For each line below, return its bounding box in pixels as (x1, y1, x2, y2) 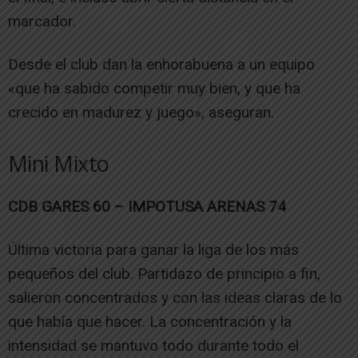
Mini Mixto (8, 149, 109, 179)
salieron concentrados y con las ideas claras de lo (8, 288, 342, 308)
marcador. (8, 12, 76, 31)
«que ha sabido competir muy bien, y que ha (8, 79, 300, 98)
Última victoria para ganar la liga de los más (8, 241, 299, 260)
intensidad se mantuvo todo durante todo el (8, 336, 299, 356)
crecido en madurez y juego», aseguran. (8, 103, 274, 122)
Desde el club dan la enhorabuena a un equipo (8, 55, 315, 74)
